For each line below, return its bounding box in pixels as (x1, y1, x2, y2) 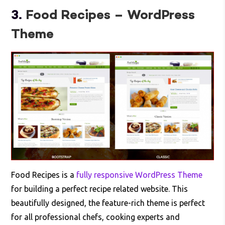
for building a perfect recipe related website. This (11, 184, 188, 194)
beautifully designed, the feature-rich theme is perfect (11, 198, 205, 208)
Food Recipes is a (11, 170, 77, 180)
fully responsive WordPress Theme (76, 170, 203, 180)
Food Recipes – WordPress (26, 7, 195, 25)
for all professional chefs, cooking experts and (11, 212, 180, 222)
